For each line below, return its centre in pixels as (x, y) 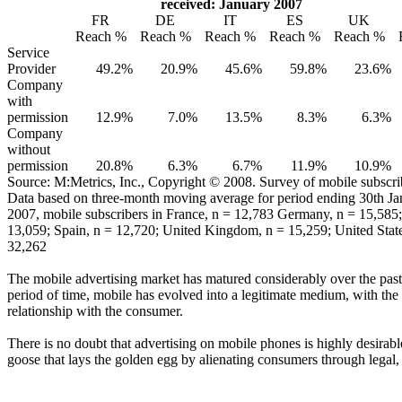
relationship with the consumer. (95, 310)
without (29, 149)
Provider (31, 68)
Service (28, 52)
